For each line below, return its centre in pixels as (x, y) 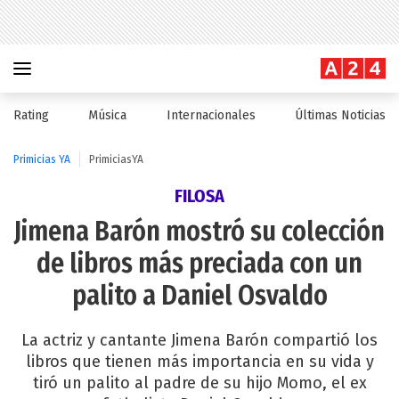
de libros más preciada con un (199, 264)
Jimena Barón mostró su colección (199, 232)
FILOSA (199, 196)
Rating (31, 115)
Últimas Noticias (340, 115)
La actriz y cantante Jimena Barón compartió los (199, 340)
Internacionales (211, 115)
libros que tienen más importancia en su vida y (199, 362)
